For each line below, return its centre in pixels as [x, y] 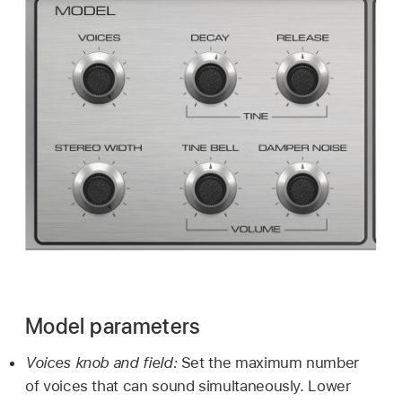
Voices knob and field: [103, 362]
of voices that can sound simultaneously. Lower [188, 385]
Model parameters [113, 326]
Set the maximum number [270, 362]
